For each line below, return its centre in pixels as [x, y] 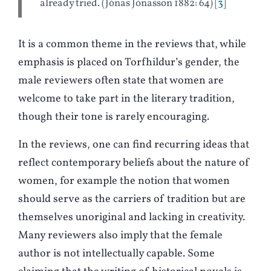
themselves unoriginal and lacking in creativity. [132, 218]
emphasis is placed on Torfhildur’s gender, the [129, 63]
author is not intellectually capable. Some [116, 254]
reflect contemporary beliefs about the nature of [134, 163]
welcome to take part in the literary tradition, [126, 99]
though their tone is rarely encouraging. [114, 117]
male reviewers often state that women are [121, 81]
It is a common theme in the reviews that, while [132, 45]
